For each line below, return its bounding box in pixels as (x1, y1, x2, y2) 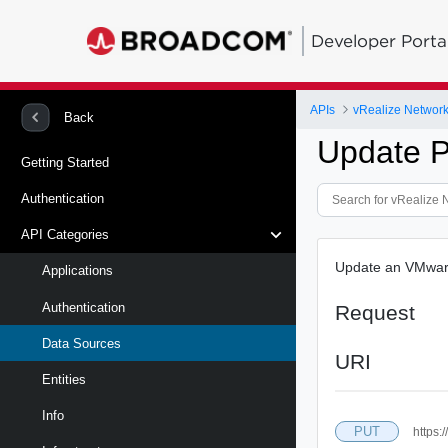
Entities (42, 371, 86, 387)
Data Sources (42, 335, 121, 351)
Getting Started (21, 154, 109, 170)
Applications (42, 263, 113, 279)
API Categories (21, 227, 109, 243)
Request (335, 300, 416, 324)
